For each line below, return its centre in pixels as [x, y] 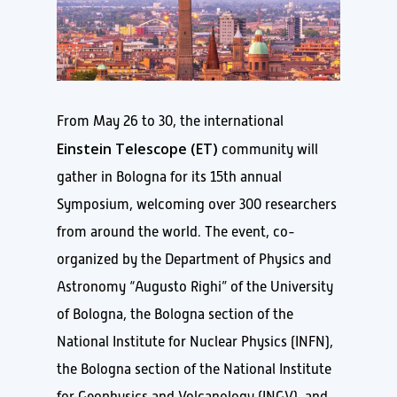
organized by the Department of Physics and [194, 259]
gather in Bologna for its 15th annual [169, 177]
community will [268, 149]
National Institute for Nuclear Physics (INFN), [195, 342]
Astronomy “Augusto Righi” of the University [195, 287]
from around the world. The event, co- [176, 232]
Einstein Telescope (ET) [137, 148]
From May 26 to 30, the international [170, 121]
